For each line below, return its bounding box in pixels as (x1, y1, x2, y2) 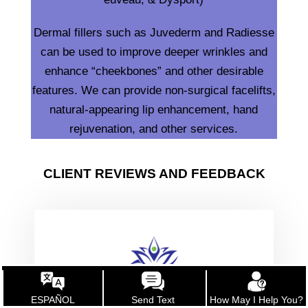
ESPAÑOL (30, 294, 75, 305)
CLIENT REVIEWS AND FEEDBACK (43, 166, 265, 181)
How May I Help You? (210, 294, 304, 305)
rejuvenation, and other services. (69, 122, 239, 135)
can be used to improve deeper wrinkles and (40, 45, 267, 58)
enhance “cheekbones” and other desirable (44, 64, 263, 78)
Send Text (131, 294, 175, 305)
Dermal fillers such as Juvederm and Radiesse (33, 25, 274, 39)
